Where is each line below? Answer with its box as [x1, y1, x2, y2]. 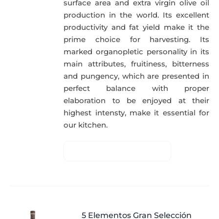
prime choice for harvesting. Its [64, 35, 209, 44]
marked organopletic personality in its [64, 47, 209, 57]
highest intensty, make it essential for [64, 108, 209, 118]
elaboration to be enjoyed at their [64, 96, 209, 106]
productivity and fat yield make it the [64, 22, 209, 32]
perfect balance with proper [64, 84, 209, 93]
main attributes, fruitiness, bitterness [64, 59, 209, 69]
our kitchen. [64, 120, 108, 130]
